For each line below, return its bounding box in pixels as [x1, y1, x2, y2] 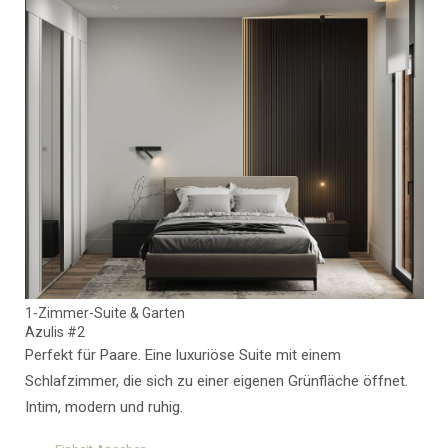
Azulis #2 [24, 324, 85, 341]
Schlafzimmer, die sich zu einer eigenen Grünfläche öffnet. [24, 372, 408, 391]
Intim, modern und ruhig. [24, 398, 183, 417]
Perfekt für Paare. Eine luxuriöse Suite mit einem [24, 346, 341, 365]
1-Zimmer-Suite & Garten [24, 305, 185, 322]
